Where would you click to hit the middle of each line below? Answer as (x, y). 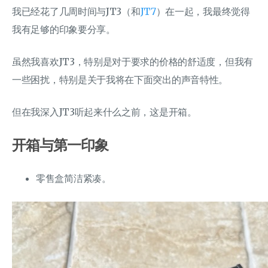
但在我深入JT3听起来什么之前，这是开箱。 (104, 112)
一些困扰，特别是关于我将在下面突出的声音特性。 (120, 79)
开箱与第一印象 (60, 145)
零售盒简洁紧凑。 (74, 178)
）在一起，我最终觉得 (203, 11)
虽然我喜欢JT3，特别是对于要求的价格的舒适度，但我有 (133, 61)
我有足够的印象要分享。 (64, 29)
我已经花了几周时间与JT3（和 (76, 11)
